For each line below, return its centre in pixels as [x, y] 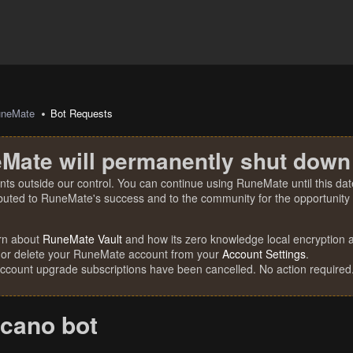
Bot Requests [82, 113]
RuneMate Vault [82, 239]
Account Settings [264, 254]
